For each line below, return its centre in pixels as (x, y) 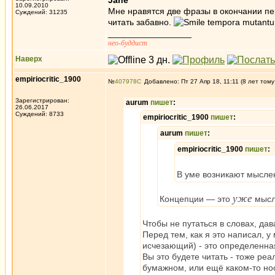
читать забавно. (141, 22)
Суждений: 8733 (40, 114)
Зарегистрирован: (42, 100)
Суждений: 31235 (41, 12)
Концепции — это (196, 199)
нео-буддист (128, 43)
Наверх (29, 59)
